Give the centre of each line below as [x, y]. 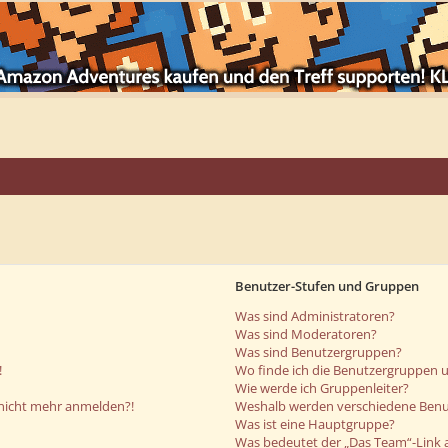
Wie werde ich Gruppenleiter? [322, 388]
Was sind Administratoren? [315, 316]
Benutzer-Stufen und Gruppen [327, 286]
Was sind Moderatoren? [306, 334]
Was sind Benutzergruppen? [319, 352]
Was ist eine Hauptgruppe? [315, 424]
